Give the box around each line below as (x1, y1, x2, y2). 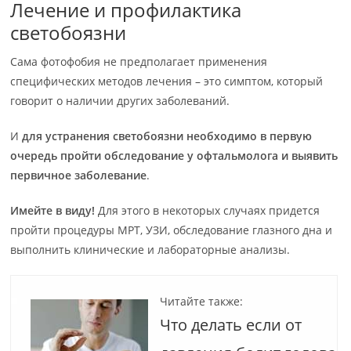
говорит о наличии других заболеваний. (10, 93, 230, 108)
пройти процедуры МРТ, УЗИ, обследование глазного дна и (10, 223, 333, 237)
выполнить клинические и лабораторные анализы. (10, 242, 291, 257)
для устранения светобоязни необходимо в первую (22, 128, 313, 143)
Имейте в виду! (10, 203, 96, 218)
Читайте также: (160, 294, 244, 309)
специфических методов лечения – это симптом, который (10, 74, 324, 89)
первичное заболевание (10, 168, 147, 183)
